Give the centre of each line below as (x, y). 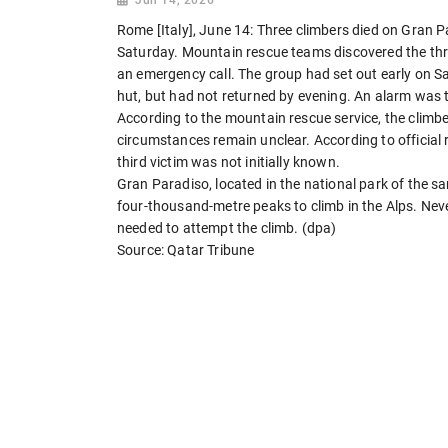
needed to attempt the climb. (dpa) (227, 227)
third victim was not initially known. (228, 161)
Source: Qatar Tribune (186, 249)
